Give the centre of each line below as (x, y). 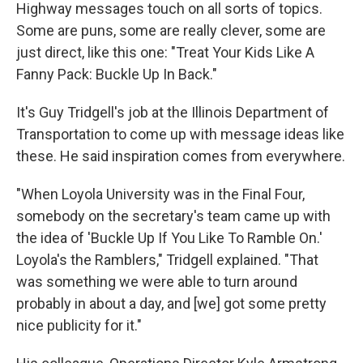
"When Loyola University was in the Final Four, (160, 194)
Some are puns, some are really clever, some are (171, 30)
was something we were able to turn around (157, 282)
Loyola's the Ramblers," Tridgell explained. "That (167, 260)
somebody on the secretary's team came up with (173, 216)
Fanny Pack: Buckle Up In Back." (117, 74)
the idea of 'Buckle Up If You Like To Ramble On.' (169, 238)
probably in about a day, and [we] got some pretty (171, 303)
